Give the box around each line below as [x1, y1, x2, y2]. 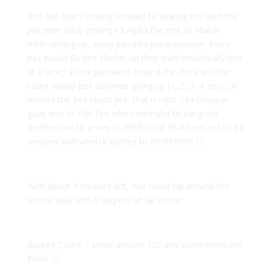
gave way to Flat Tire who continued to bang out [27, 108, 218, 120]
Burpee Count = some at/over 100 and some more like [27, 239, 242, 251]
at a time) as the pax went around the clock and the [27, 66, 230, 78]
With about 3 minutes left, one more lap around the [27, 180, 229, 192]
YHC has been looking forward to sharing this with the [27, 10, 238, 22]
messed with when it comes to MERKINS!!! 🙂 [27, 135, 204, 148]
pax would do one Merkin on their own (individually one [27, 52, 243, 64]
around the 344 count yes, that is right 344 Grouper [27, 94, 228, 106]
